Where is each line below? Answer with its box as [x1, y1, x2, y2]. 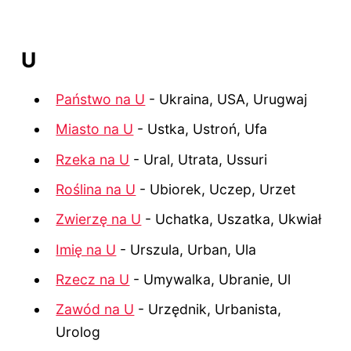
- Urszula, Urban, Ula [116, 241, 257, 258]
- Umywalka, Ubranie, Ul [129, 271, 291, 288]
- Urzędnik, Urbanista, [134, 301, 282, 318]
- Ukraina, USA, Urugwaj [145, 90, 308, 107]
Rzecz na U [56, 271, 130, 288]
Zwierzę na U [56, 211, 142, 228]
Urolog [56, 324, 101, 341]
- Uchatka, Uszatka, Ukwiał [141, 211, 322, 228]
